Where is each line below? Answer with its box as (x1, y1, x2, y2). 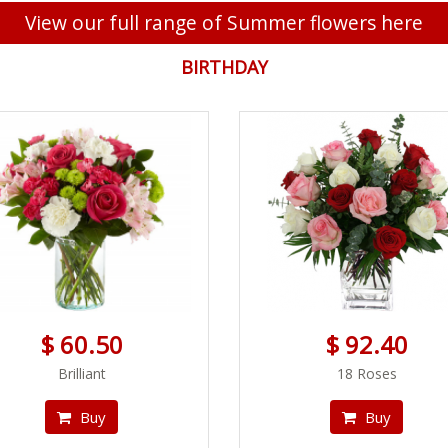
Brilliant (57, 364, 106, 383)
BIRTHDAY (180, 55, 268, 79)
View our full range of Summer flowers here (25, 9, 423, 36)
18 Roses (336, 364, 397, 383)
